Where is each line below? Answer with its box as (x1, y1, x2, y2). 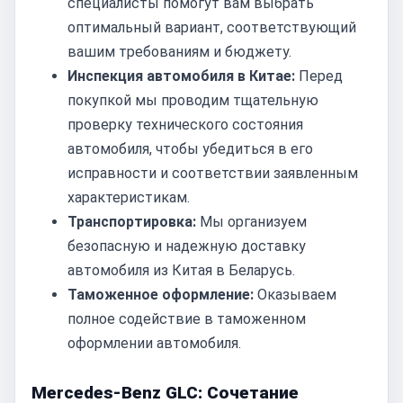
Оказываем (254, 286, 336, 303)
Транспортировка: (67, 213, 196, 230)
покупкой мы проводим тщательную (67, 92, 318, 109)
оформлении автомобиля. (67, 335, 241, 352)
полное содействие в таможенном (67, 310, 306, 327)
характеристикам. (67, 189, 190, 206)
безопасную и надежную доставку (67, 237, 306, 255)
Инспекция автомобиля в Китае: (67, 67, 295, 85)
